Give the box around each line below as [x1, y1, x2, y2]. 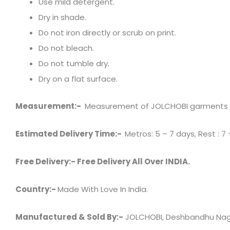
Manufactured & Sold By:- [15, 211, 123, 222]
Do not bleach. [39, 43, 94, 54]
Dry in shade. [39, 12, 86, 23]
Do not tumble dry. [39, 58, 109, 69]
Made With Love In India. [57, 183, 148, 195]
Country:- [15, 183, 57, 195]
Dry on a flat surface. [39, 73, 118, 85]
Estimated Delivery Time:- [15, 128, 125, 139]
